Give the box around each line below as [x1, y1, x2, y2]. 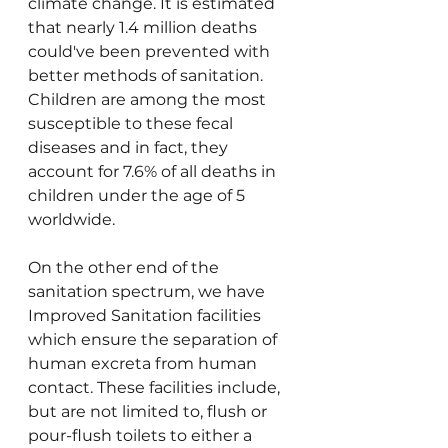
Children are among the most [28, 90, 270, 110]
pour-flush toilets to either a [28, 426, 256, 446]
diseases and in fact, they [28, 138, 232, 158]
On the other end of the [28, 258, 223, 278]
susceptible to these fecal [28, 114, 237, 134]
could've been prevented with [28, 42, 274, 62]
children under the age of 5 [28, 186, 249, 206]
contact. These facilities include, [28, 378, 284, 398]
